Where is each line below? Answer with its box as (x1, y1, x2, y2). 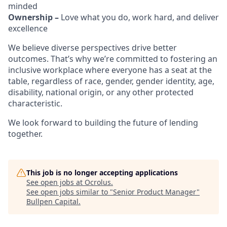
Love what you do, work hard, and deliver (61, 12, 219, 23)
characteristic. (8, 98, 62, 109)
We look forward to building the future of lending (8, 117, 198, 128)
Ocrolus (85, 177, 111, 187)
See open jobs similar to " (26, 187, 113, 197)
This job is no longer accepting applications (26, 168, 178, 177)
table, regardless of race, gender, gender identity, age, (8, 75, 214, 87)
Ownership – (8, 12, 61, 23)
